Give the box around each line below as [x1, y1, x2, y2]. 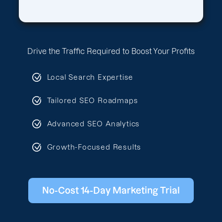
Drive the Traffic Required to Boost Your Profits [27, 47, 195, 55]
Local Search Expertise [47, 73, 134, 81]
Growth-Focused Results [47, 143, 142, 151]
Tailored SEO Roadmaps [47, 96, 138, 105]
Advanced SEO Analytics [47, 119, 140, 128]
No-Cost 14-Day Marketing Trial [42, 186, 180, 195]
